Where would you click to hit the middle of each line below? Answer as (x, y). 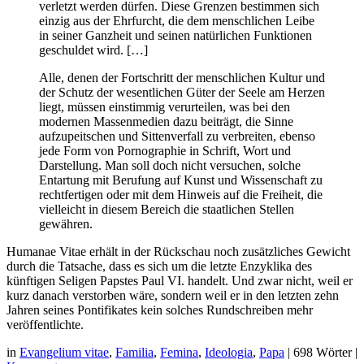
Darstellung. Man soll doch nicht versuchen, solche (170, 166)
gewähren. (66, 224)
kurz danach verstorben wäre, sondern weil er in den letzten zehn (173, 296)
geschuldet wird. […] (93, 50)
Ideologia (229, 353)
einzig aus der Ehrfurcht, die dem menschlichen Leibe (177, 21)
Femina (179, 353)
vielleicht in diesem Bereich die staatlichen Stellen (167, 210)
